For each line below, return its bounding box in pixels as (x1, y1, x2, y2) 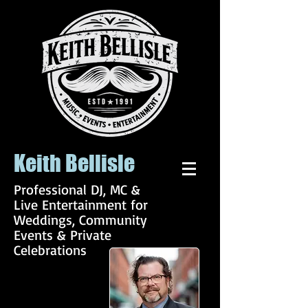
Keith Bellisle (14, 150, 139, 177)
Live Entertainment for (14, 196, 148, 213)
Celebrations (14, 241, 87, 258)
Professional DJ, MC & (14, 181, 140, 198)
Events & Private (14, 226, 111, 243)
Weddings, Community (14, 211, 147, 228)
